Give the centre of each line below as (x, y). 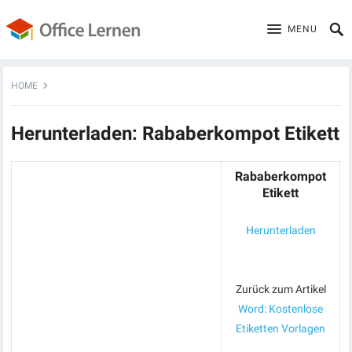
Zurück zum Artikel (280, 289)
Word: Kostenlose (281, 309)
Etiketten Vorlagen (281, 328)
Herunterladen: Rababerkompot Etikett (176, 134)
